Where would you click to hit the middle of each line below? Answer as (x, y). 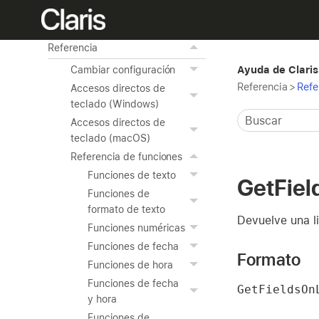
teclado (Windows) (115, 104)
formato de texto (126, 209)
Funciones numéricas (136, 228)
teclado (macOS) (110, 138)
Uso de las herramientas (104, 10)
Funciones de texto (132, 175)
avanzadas (73, 26)
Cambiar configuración (123, 70)
